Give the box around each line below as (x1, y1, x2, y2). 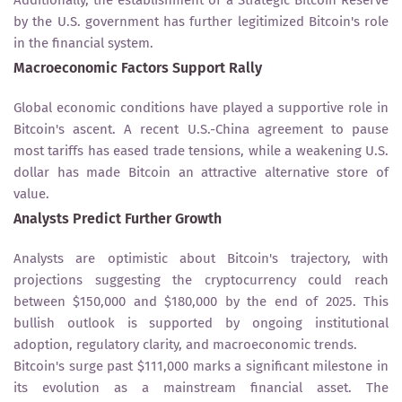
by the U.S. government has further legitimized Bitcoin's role (13, 13, 389, 30)
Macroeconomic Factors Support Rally (13, 58, 262, 76)
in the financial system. (13, 34, 153, 51)
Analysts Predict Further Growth (13, 209, 222, 227)
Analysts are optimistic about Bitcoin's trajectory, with (13, 249, 389, 267)
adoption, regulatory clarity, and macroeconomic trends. (13, 336, 357, 353)
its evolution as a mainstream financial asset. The (13, 379, 389, 396)
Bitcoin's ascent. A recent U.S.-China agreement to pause (13, 120, 389, 137)
